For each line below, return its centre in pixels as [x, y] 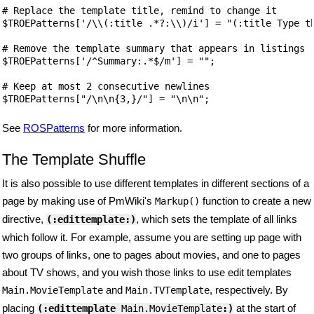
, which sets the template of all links [217, 219]
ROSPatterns [54, 128]
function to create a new [255, 200]
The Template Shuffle [74, 159]
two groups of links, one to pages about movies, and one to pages [151, 254]
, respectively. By [249, 289]
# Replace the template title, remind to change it [139, 10]
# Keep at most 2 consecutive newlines [106, 86]
